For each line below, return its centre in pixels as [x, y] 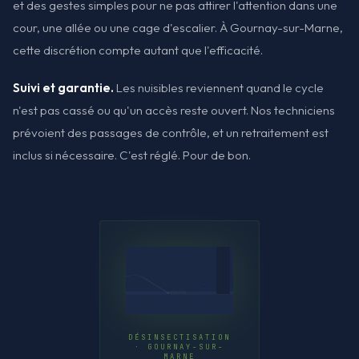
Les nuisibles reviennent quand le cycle [219, 87]
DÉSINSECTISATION [179, 338]
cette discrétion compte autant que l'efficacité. [138, 50]
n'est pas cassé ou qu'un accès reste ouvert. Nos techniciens [174, 110]
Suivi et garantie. [63, 87]
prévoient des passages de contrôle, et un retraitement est [171, 132]
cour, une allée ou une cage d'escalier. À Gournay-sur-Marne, [178, 27]
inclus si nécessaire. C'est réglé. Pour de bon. [132, 155]
